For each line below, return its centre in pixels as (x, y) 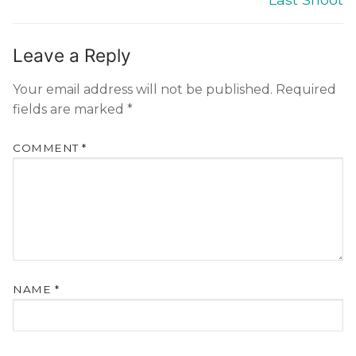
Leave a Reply (72, 56)
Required (306, 90)
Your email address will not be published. (143, 90)
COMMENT (47, 148)
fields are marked (70, 110)
